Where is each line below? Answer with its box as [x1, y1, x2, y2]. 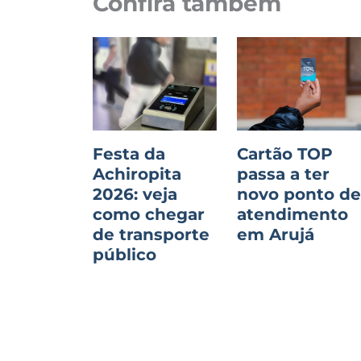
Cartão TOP [237, 144, 334, 164]
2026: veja [92, 185, 177, 205]
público [92, 245, 156, 265]
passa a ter [237, 164, 330, 185]
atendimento [237, 205, 349, 225]
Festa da [92, 144, 165, 164]
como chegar [92, 205, 205, 225]
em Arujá [237, 225, 315, 245]
